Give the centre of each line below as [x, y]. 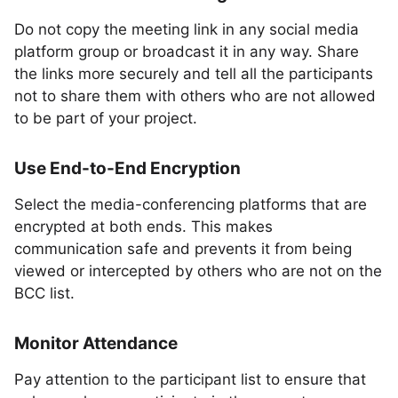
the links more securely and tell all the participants [194, 74]
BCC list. [44, 293]
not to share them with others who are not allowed [195, 96]
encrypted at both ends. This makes [143, 227]
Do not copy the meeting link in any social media [187, 29]
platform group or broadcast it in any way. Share [187, 52]
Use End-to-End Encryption [127, 168]
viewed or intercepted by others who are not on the [198, 271]
